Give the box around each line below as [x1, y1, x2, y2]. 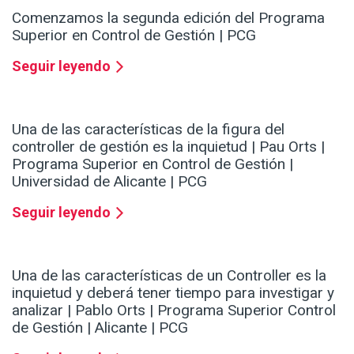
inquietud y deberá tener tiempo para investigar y [12, 283, 334, 302]
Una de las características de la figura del [12, 119, 284, 138]
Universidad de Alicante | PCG [12, 171, 207, 190]
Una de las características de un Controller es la [12, 265, 326, 284]
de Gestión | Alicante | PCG [12, 318, 188, 337]
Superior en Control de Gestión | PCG [12, 25, 256, 44]
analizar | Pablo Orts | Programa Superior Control [12, 300, 336, 319]
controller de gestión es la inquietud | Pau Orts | [12, 137, 325, 156]
